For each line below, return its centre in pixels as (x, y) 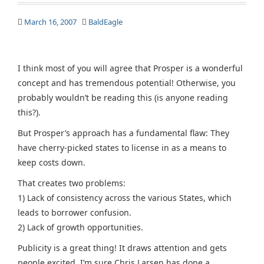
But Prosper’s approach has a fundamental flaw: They (123, 133)
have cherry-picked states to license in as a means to (122, 148)
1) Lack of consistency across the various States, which (125, 198)
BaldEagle (105, 22)
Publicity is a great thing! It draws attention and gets (122, 248)
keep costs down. (52, 162)
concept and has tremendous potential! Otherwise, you (127, 83)
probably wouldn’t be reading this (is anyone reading (123, 98)
